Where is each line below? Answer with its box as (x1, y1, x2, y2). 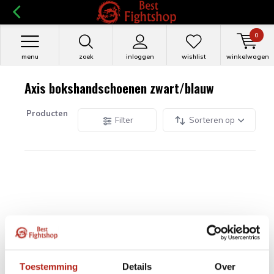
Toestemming (20, 261, 78, 272)
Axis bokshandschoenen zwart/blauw (24, 78, 214, 97)
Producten (26, 108, 68, 118)
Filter (113, 115, 133, 125)
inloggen (125, 53, 154, 61)
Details (122, 261, 152, 272)
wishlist (181, 53, 206, 61)
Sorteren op (189, 115, 235, 125)
